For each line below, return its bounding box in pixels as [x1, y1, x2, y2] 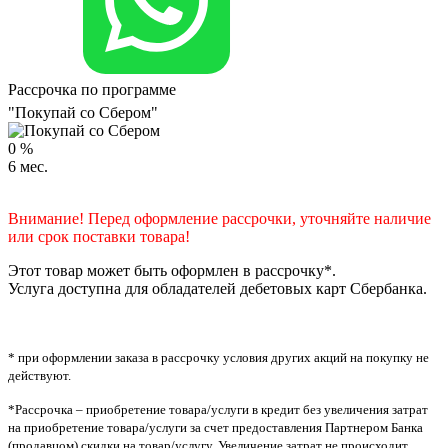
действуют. [8, 368, 71, 384]
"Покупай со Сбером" [8, 104, 158, 122]
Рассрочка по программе [8, 81, 176, 99]
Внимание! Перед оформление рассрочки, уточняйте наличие [8, 210, 431, 228]
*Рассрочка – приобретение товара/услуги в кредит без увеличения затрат [8, 402, 428, 418]
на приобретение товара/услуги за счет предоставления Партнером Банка [8, 420, 423, 436]
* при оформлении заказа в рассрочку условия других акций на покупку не [8, 350, 429, 366]
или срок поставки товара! [8, 228, 190, 246]
